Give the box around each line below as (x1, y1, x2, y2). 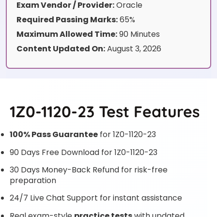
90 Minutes (117, 29, 160, 40)
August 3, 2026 (105, 43, 161, 55)
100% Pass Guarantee (10, 129, 98, 140)
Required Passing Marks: (16, 14, 118, 26)
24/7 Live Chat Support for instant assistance (10, 192, 182, 204)
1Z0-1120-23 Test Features (10, 102, 200, 122)
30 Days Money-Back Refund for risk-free (10, 164, 168, 175)
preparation (10, 174, 56, 186)
